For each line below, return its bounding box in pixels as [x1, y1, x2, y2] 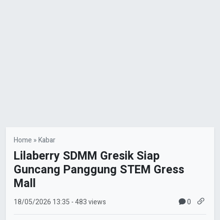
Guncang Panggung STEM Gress [14, 161, 184, 178]
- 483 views [71, 197, 106, 208]
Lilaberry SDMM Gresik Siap [14, 147, 160, 165]
